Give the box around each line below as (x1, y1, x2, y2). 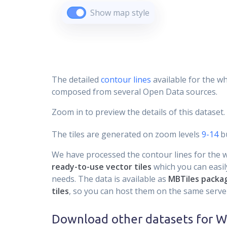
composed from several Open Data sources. (52, 86, 217, 97)
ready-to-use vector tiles (52, 161, 152, 172)
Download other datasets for (52, 212, 216, 226)
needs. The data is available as (52, 173, 168, 184)
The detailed (52, 74, 101, 85)
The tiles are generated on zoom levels (52, 129, 200, 140)
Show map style (90, 7, 149, 18)
